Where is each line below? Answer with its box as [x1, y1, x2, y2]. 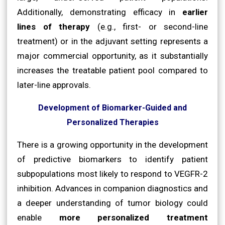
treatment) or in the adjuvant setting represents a [17, 36, 208, 46]
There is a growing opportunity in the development [17, 139, 208, 150]
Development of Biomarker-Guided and [38, 102, 187, 113]
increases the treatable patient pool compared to [17, 65, 208, 75]
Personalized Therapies [66, 117, 159, 127]
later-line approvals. [17, 79, 91, 90]
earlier [182, 7, 208, 17]
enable [17, 212, 59, 222]
